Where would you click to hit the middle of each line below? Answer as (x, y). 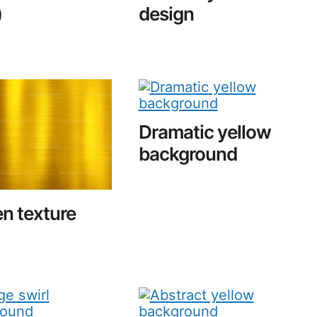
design (166, 13)
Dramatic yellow (204, 132)
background (188, 154)
